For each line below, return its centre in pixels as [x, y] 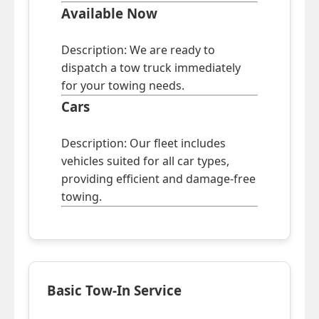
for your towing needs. [123, 86]
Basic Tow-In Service [114, 291]
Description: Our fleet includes [143, 143]
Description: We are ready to [138, 50]
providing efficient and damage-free [158, 179]
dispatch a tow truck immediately [151, 68]
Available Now [109, 14]
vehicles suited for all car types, [145, 161]
